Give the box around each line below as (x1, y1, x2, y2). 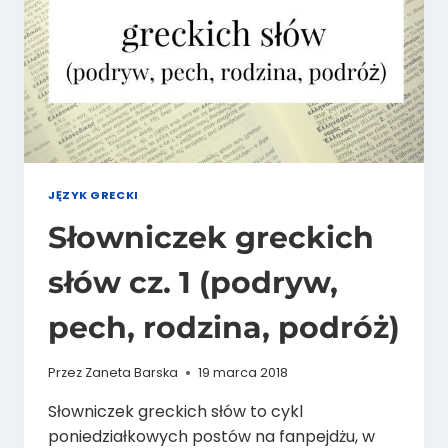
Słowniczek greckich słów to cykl (48, 399, 303, 423)
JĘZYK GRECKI (48, 186, 139, 203)
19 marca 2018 (198, 363, 289, 381)
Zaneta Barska (85, 363, 179, 381)
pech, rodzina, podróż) (48, 309, 400, 347)
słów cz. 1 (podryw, (48, 264, 338, 302)
